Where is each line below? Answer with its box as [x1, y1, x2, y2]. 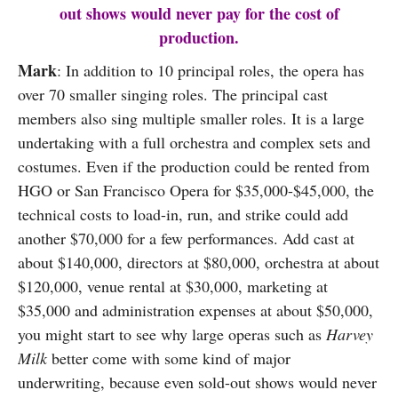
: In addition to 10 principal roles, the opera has [57, 60, 364, 81]
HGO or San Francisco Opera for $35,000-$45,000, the [18, 179, 374, 201]
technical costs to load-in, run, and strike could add [18, 203, 348, 225]
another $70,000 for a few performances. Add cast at [18, 227, 354, 249]
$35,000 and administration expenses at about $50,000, [18, 299, 373, 321]
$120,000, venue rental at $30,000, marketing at [18, 275, 328, 297]
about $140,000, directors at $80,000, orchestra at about [18, 251, 379, 273]
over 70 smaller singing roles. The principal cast [18, 84, 328, 105]
